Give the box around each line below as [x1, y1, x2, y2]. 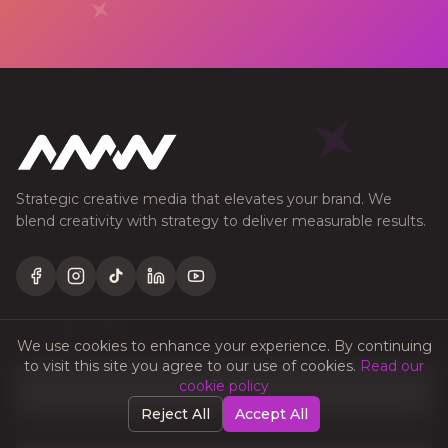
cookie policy [179, 377, 269, 395]
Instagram [74, 276, 156, 296]
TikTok [114, 276, 168, 296]
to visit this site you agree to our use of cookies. [24, 357, 356, 375]
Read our [360, 357, 424, 375]
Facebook [34, 276, 114, 296]
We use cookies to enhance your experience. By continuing [16, 337, 432, 355]
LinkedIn [154, 276, 225, 296]
